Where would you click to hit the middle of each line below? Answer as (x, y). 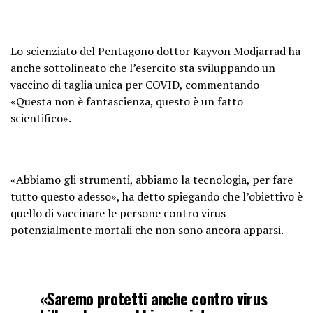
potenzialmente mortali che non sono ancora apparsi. (147, 230)
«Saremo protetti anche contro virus (153, 298)
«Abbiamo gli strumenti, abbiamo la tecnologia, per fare (152, 179)
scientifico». (41, 118)
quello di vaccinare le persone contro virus (118, 213)
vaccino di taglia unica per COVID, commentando (135, 84)
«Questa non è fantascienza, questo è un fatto (127, 101)
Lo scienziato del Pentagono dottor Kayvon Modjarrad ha (155, 51)
